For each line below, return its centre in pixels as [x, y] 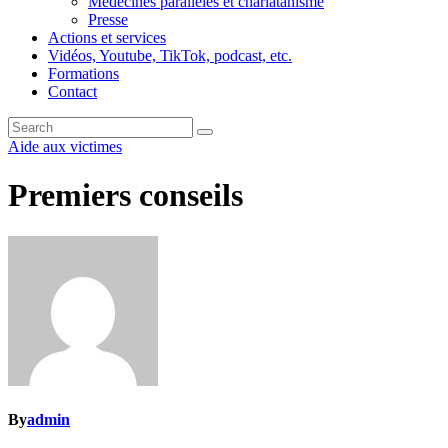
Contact [72, 91]
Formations [83, 73]
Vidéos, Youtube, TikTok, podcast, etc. [170, 55]
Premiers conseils [125, 195]
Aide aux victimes [65, 146]
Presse [108, 19]
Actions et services [107, 37]
